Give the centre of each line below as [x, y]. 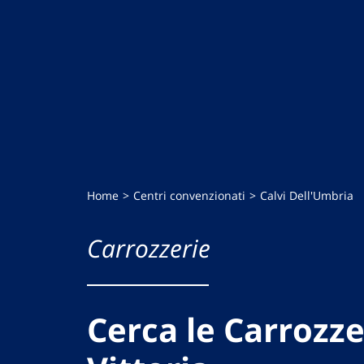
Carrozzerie [149, 248]
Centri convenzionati [189, 195]
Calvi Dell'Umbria [307, 195]
